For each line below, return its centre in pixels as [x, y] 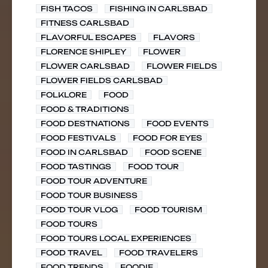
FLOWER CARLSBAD [85, 66]
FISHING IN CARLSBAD [159, 9]
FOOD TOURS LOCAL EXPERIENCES [116, 238]
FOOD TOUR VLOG [79, 210]
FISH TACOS [67, 9]
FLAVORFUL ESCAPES [89, 37]
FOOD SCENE [173, 152]
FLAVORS [174, 37]
